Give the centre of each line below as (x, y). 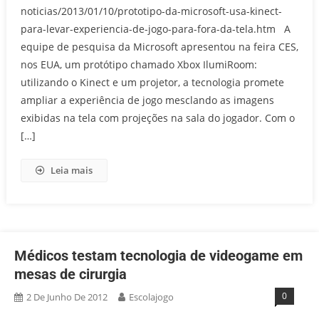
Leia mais (71, 170)
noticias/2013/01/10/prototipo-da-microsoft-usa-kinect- (151, 11)
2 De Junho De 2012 (67, 297)
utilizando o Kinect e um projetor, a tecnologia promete (152, 82)
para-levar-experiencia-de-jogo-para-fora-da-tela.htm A (155, 29)
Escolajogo (151, 297)
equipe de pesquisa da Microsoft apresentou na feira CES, (159, 47)
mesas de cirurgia (70, 274)
